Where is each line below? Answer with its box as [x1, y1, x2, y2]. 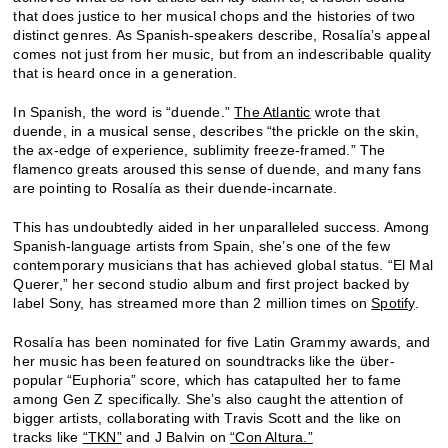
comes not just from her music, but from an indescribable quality [13, 46, 432, 63]
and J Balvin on [121, 429, 231, 446]
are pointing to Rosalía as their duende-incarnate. [13, 180, 338, 197]
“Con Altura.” [230, 429, 313, 446]
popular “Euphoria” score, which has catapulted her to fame [13, 372, 402, 389]
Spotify [371, 295, 415, 312]
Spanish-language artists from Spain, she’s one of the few [13, 238, 390, 255]
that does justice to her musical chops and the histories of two [13, 8, 416, 25]
